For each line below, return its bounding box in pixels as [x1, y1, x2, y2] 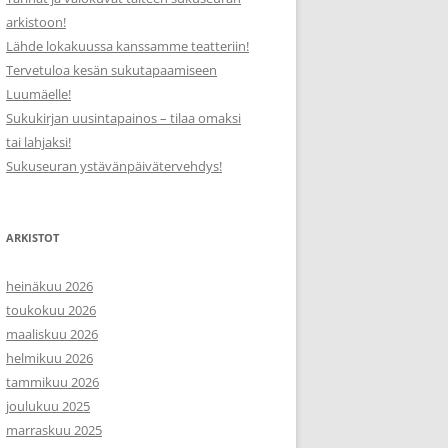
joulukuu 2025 [6, 397, 90, 415]
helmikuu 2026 [6, 349, 93, 367]
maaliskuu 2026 [6, 325, 98, 343]
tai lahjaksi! [6, 133, 71, 151]
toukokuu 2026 [6, 301, 96, 319]
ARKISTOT [6, 230, 59, 245]
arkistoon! [6, 13, 66, 31]
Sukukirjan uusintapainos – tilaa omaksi [6, 109, 241, 127]
